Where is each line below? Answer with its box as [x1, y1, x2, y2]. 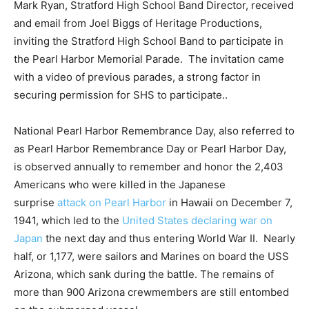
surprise [14, 196, 57, 210]
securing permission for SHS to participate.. [14, 88, 228, 102]
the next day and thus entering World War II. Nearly [43, 232, 295, 246]
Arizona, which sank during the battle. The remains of [14, 268, 274, 281]
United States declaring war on [122, 214, 272, 228]
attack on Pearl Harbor [57, 196, 166, 210]
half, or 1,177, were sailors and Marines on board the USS [14, 250, 289, 263]
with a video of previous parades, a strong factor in [14, 70, 261, 84]
